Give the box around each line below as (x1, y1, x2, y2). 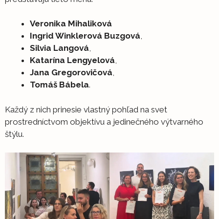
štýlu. (5, 129, 24, 139)
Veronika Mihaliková (30, 19, 112, 29)
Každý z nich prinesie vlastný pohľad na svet (5, 104, 167, 114)
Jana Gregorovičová (30, 67, 112, 78)
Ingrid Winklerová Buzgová (30, 31, 140, 41)
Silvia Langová (30, 43, 89, 53)
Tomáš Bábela (30, 80, 89, 90)
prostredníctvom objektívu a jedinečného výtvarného (5, 116, 203, 127)
